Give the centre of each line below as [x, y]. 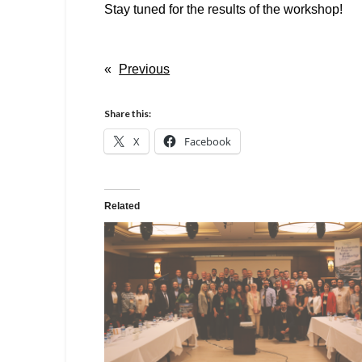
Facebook [208, 141]
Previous [145, 69]
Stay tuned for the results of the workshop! [224, 9]
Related [122, 206]
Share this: [128, 113]
